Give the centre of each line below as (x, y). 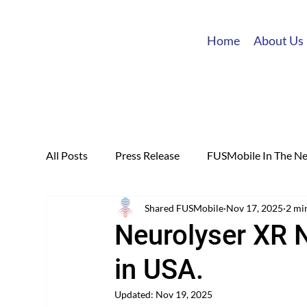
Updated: (135, 295)
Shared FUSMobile (184, 208)
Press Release (148, 155)
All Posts (67, 155)
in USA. (159, 270)
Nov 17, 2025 (255, 208)
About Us (278, 41)
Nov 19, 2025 (184, 295)
